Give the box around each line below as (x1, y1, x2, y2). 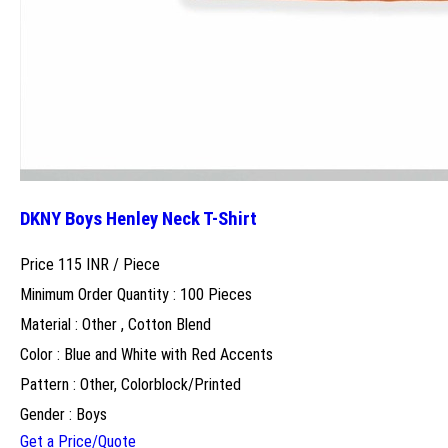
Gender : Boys (20, 404, 107, 424)
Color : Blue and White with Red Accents (20, 344, 273, 364)
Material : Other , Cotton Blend (20, 314, 211, 334)
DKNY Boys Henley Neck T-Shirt (20, 207, 257, 230)
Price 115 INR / (20, 254, 123, 274)
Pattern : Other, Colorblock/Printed (20, 374, 241, 394)
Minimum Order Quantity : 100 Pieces (20, 284, 252, 304)
